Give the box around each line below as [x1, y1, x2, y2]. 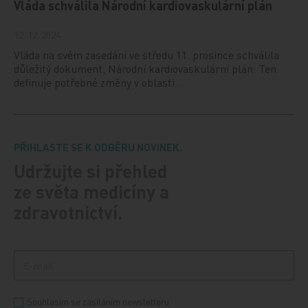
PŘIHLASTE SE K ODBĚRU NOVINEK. [14, 140, 183, 154]
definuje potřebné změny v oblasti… [14, 74, 184, 89]
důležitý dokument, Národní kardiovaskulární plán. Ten [14, 60, 277, 76]
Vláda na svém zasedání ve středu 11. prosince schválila [14, 47, 280, 62]
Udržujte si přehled [14, 159, 168, 182]
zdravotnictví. [14, 200, 123, 223]
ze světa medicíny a [14, 179, 170, 203]
